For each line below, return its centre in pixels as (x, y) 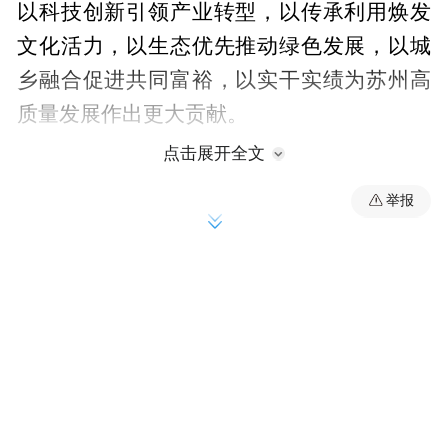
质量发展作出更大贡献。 (133, 113)
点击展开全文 (213, 154)
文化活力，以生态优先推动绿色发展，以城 (224, 45)
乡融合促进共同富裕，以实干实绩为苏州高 (224, 79)
